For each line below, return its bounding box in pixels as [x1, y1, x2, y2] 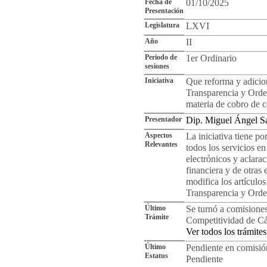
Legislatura [145, 21, 179, 29]
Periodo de [145, 53, 177, 61]
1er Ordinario [186, 53, 237, 64]
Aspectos [145, 131, 172, 139]
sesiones [145, 62, 169, 70]
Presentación [145, 7, 184, 15]
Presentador [145, 115, 182, 123]
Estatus [145, 252, 168, 260]
